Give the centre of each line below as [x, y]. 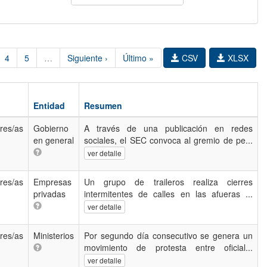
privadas [49, 194]
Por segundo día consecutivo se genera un [168, 235]
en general [54, 140]
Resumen [103, 105]
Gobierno [51, 128]
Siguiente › [88, 58]
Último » [138, 58]
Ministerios [54, 235]
